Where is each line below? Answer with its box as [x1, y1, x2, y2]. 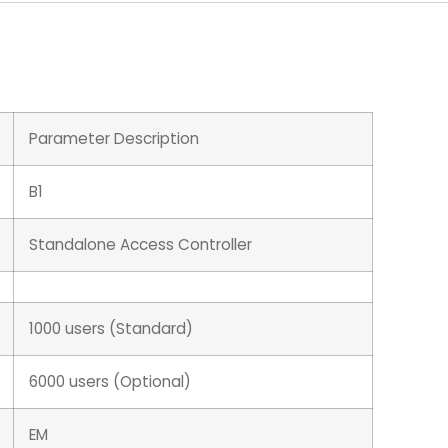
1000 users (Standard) [29, 318, 193, 340]
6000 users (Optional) [29, 371, 191, 393]
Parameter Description [29, 128, 199, 150]
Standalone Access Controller [29, 234, 252, 256]
